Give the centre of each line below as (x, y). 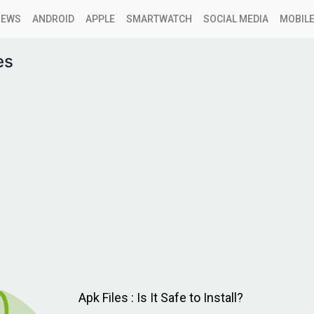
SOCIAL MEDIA (236, 19)
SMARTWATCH (159, 19)
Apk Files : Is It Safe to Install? (161, 298)
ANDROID (53, 19)
